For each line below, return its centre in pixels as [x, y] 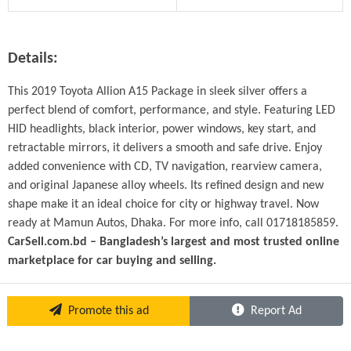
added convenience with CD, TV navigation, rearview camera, [165, 167]
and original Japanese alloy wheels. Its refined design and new [166, 186]
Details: [33, 59]
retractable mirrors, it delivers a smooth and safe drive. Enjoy [165, 148]
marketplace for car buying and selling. [112, 261]
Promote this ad [105, 311]
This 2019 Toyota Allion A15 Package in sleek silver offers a [157, 92]
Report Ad [273, 311]
